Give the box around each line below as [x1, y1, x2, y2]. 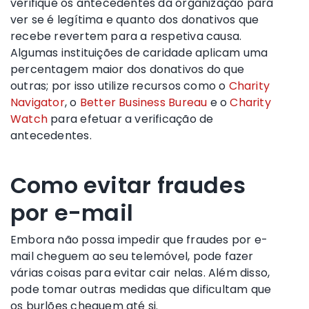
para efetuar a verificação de [48, 110, 214, 127]
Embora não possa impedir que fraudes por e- [10, 231, 268, 248]
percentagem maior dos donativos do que [10, 61, 244, 77]
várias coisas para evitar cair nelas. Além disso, [10, 264, 270, 281]
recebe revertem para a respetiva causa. [10, 28, 242, 44]
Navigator [10, 94, 65, 110]
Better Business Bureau [79, 94, 208, 110]
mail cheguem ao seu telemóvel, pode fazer [10, 248, 254, 264]
